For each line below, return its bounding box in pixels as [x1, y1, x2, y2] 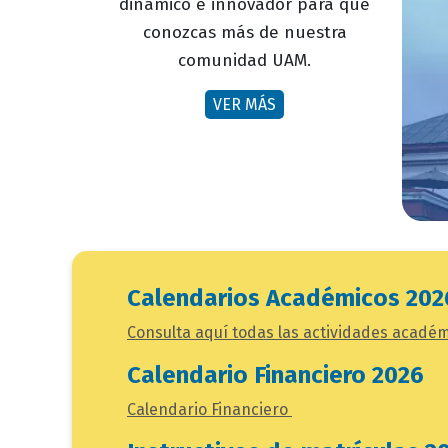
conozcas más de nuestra [142, 22, 347, 44]
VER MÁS [213, 95, 276, 115]
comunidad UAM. [178, 50, 311, 72]
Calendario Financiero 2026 [127, 360, 424, 389]
